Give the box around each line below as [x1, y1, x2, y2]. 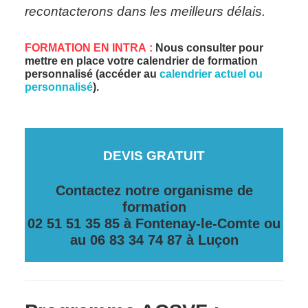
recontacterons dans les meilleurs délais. [25, 4, 265, 19]
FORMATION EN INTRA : [25, 42, 155, 54]
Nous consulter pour [155, 42, 263, 54]
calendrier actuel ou [159, 68, 263, 80]
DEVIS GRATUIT [103, 148, 205, 163]
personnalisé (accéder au [25, 68, 159, 80]
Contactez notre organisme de [55, 183, 253, 198]
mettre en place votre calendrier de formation [25, 55, 258, 67]
